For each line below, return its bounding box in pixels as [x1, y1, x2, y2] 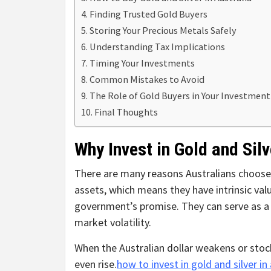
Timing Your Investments [90, 57, 195, 70]
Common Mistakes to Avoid [90, 73, 205, 86]
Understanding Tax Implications [90, 41, 226, 53]
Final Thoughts [94, 106, 158, 119]
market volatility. [74, 215, 151, 230]
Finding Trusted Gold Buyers [90, 8, 208, 21]
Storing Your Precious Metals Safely [90, 24, 237, 37]
